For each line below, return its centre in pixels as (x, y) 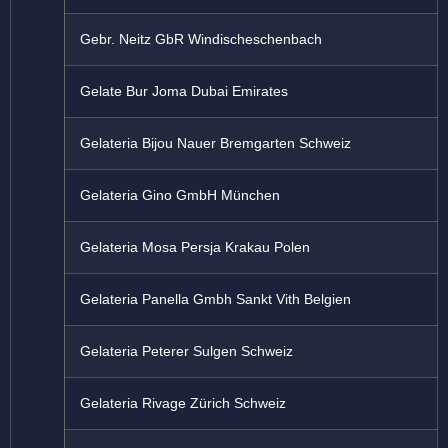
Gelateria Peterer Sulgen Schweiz (186, 351)
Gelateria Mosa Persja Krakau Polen (195, 247)
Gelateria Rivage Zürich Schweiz (183, 403)
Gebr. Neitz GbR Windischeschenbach (201, 39)
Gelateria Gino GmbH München (180, 195)
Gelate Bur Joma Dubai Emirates (184, 91)
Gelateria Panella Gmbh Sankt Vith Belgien (215, 299)
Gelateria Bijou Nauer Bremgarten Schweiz (215, 143)
